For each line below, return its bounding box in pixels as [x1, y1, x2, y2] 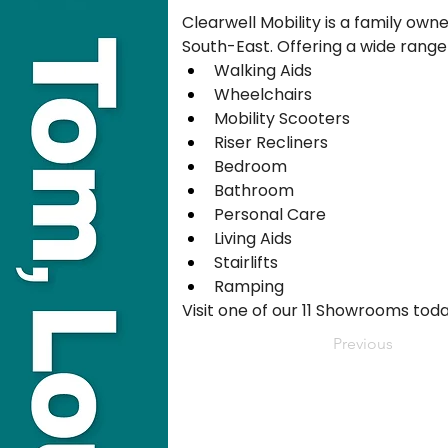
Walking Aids [214, 59, 312, 82]
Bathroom [214, 179, 294, 202]
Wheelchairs [214, 83, 312, 106]
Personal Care [214, 203, 326, 226]
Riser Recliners [214, 131, 328, 154]
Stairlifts [214, 251, 278, 274]
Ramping [214, 275, 284, 298]
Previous [333, 334, 393, 353]
